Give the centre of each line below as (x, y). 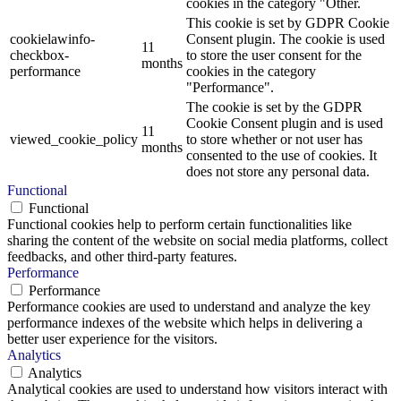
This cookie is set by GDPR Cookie (288, 22)
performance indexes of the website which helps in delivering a (185, 322)
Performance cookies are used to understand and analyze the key (189, 306)
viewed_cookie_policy (74, 139)
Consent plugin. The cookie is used (286, 38)
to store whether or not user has (274, 139)
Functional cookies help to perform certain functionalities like (179, 224)
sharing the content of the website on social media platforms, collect (197, 240)
